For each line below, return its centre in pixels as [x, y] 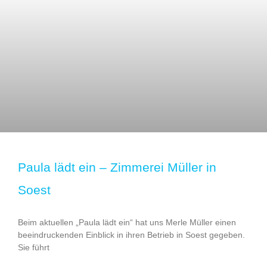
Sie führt [34, 248]
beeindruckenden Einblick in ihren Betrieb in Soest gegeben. [131, 235]
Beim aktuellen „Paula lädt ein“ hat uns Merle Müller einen [127, 223]
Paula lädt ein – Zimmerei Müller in [117, 167]
